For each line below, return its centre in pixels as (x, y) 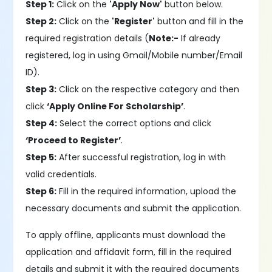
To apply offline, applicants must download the (126, 235)
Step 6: (41, 191)
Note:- (164, 38)
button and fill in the (199, 21)
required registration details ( (87, 38)
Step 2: (41, 21)
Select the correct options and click (134, 123)
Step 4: (42, 123)
